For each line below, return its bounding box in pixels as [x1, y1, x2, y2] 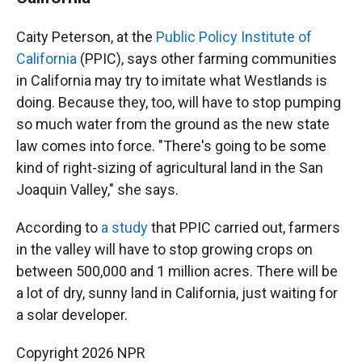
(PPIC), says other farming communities [77, 50, 337, 67]
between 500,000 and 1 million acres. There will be [16, 263, 338, 280]
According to [16, 219, 101, 236]
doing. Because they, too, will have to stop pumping [16, 94, 341, 111]
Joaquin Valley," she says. [16, 181, 179, 198]
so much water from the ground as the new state [16, 116, 330, 133]
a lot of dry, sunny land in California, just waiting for [16, 284, 338, 301]
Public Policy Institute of [156, 28, 312, 45]
